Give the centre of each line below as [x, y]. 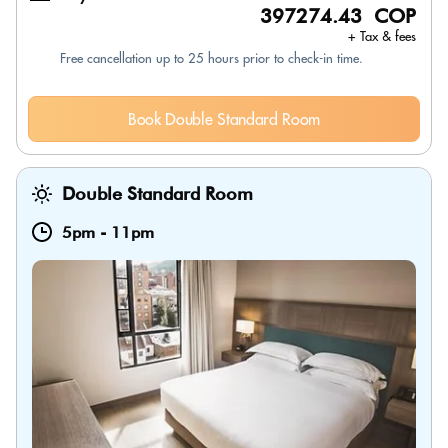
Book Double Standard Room [224, 119]
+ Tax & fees [382, 36]
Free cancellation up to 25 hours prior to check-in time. [211, 58]
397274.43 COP [338, 16]
